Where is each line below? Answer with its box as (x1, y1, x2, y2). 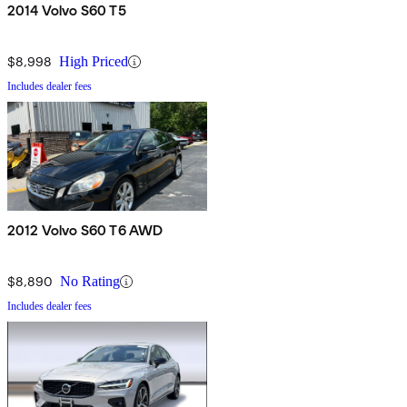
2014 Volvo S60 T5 (7, 2, 126, 20)
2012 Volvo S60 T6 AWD (7, 222, 164, 240)
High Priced (59, 54, 128, 70)
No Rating (60, 273, 120, 290)
